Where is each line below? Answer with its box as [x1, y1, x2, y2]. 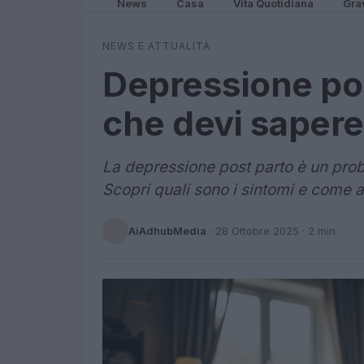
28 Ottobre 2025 [215, 223, 299, 237]
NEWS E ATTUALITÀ [102, 40, 210, 52]
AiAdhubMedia [128, 223, 206, 237]
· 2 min [299, 223, 336, 237]
